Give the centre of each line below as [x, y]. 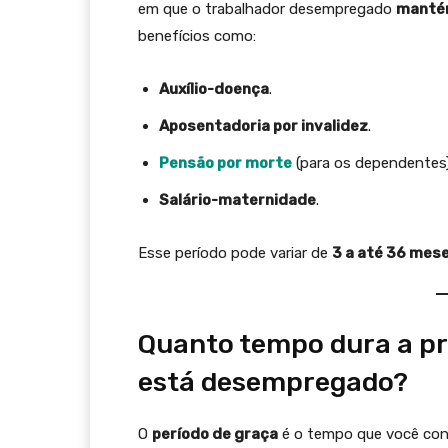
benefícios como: [197, 36]
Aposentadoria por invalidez [263, 126]
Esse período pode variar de [235, 253]
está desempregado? [273, 382]
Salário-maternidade [237, 200]
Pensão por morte [225, 163]
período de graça [215, 434]
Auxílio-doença [214, 89]
